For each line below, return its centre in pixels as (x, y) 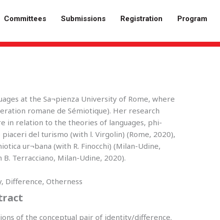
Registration (141, 18)
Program (192, 18)
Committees (25, 18)
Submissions (83, 18)
